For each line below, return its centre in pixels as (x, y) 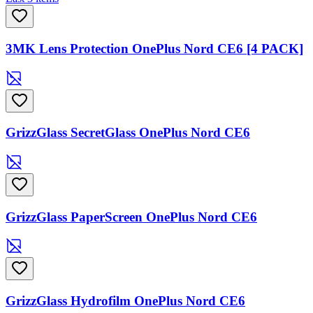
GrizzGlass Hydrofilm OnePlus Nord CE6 (125, 301)
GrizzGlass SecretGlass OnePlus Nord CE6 (128, 133)
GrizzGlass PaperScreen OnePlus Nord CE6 (131, 217)
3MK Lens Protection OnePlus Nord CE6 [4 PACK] (154, 48)
